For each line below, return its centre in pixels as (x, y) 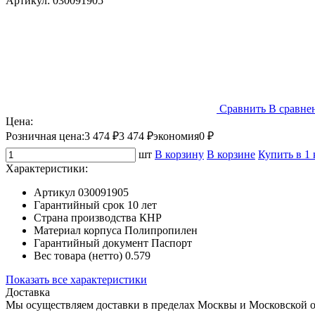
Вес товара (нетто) (78, 255)
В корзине (231, 154)
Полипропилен (161, 230)
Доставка (28, 292)
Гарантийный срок (79, 205)
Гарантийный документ (91, 243)
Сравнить (243, 108)
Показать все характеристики (76, 279)
